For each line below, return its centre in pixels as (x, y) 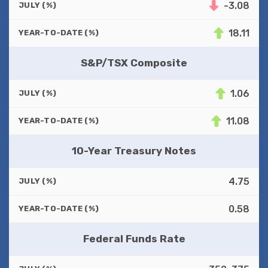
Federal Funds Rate (134, 238)
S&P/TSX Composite (134, 63)
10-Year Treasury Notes (134, 150)
